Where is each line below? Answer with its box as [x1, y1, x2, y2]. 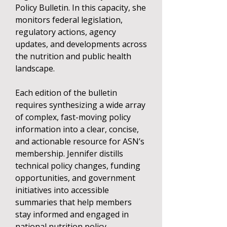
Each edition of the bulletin [15, 87, 117, 98]
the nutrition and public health [15, 51, 131, 62]
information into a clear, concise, [15, 124, 139, 135]
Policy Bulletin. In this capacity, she [15, 2, 146, 13]
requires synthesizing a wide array [15, 99, 145, 110]
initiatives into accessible [15, 184, 109, 196]
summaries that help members [15, 197, 132, 208]
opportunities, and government [15, 172, 135, 183]
